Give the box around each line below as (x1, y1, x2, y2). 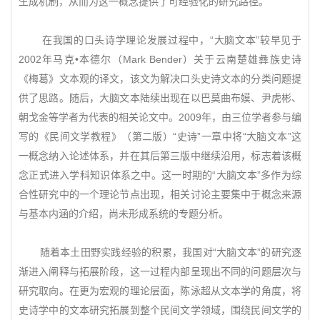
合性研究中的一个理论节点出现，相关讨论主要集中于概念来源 (19, 189, 301, 200)
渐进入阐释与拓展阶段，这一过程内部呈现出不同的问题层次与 (19, 266, 301, 277)
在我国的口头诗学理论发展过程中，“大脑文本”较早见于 (19, 34, 301, 46)
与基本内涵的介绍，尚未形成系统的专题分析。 (19, 208, 229, 219)
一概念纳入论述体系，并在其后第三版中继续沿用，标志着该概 (19, 150, 301, 161)
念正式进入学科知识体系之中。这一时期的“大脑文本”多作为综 (19, 169, 301, 181)
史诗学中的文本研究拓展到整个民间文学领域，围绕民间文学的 (19, 304, 301, 316)
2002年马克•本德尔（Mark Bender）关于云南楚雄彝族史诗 (19, 54, 301, 65)
